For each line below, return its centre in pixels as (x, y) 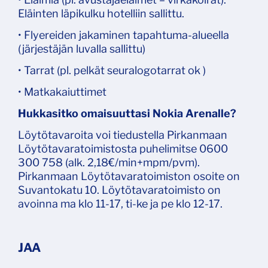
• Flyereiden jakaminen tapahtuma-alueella (124, 35)
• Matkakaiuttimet (62, 92)
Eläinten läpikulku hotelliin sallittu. (101, 14)
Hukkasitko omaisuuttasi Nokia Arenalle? (127, 114)
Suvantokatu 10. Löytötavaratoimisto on (119, 190)
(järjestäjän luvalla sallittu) (82, 49)
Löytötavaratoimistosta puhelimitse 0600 (123, 149)
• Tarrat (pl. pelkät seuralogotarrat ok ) (112, 71)
